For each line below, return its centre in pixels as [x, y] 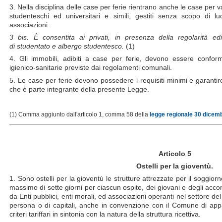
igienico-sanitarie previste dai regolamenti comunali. [91, 68]
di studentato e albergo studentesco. [68, 46]
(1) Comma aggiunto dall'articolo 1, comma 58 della [80, 114]
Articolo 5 [175, 153]
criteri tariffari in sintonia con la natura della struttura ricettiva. [105, 214]
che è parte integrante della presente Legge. [79, 89]
